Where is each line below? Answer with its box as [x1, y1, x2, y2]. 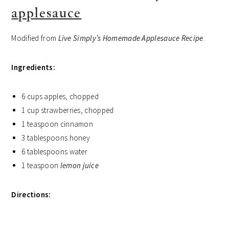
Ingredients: [11, 62, 55, 73]
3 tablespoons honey [21, 133, 90, 143]
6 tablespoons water [21, 147, 88, 157]
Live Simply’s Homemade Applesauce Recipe [58, 33, 203, 43]
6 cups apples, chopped [21, 91, 99, 102]
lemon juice [60, 161, 99, 171]
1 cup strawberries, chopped [21, 105, 114, 116]
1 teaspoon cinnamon [21, 119, 94, 129]
